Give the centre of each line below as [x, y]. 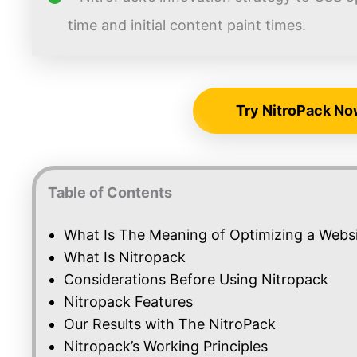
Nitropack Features [128, 302]
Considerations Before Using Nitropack [196, 280]
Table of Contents [110, 193]
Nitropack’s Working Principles [166, 347]
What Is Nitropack [125, 257]
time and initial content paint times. [187, 25]
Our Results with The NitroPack [170, 324]
